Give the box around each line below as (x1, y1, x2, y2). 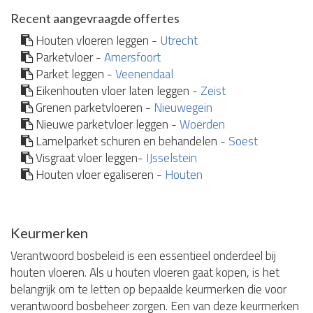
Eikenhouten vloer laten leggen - (33, 81, 201, 101)
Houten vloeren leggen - (33, 31, 160, 50)
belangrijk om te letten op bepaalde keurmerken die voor (10, 280, 286, 299)
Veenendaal (115, 64, 173, 84)
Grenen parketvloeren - (33, 98, 154, 117)
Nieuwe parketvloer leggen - (33, 115, 180, 134)
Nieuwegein (154, 98, 212, 117)
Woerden (180, 115, 225, 134)
